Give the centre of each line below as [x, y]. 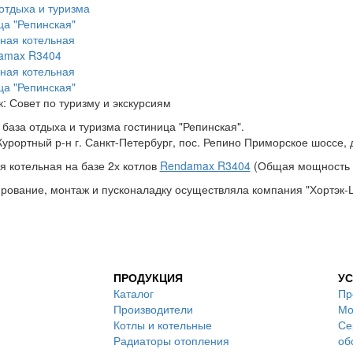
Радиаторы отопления [171, 340]
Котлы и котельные [163, 325]
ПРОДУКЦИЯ [148, 277]
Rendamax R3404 [205, 165]
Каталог [134, 293]
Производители [153, 309]
